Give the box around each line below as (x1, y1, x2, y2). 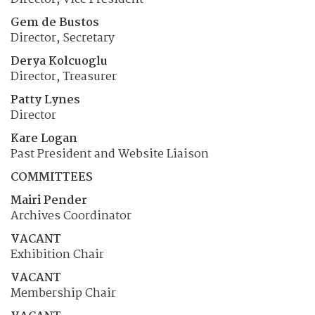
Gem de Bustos (11, 13, 99, 32)
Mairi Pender (11, 191, 87, 210)
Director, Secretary (11, 28, 115, 48)
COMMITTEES (11, 167, 93, 187)
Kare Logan (11, 129, 77, 148)
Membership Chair (11, 283, 116, 303)
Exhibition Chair (11, 245, 104, 264)
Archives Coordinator (11, 206, 131, 226)
